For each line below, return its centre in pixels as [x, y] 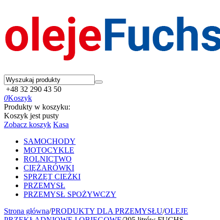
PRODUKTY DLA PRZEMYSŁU [107, 211]
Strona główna [27, 211]
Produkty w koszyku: [37, 107]
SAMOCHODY [50, 141]
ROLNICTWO [48, 159]
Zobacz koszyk [27, 124]
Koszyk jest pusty [31, 116]
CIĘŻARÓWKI [49, 168]
